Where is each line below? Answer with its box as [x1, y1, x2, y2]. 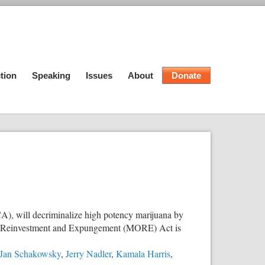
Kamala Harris [116, 247, 170, 260]
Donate [172, 70, 201, 80]
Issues [86, 70, 112, 80]
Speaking [32, 70, 70, 80]
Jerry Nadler [66, 247, 111, 260]
